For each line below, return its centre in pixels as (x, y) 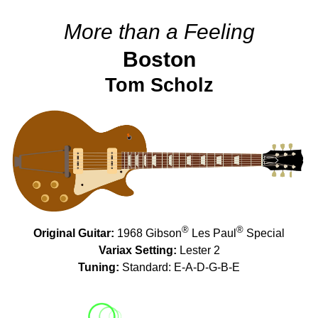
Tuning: (99, 268)
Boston (159, 59)
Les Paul (213, 234)
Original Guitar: (74, 234)
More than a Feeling (159, 32)
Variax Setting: (137, 251)
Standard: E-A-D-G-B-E (180, 268)
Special (264, 234)
